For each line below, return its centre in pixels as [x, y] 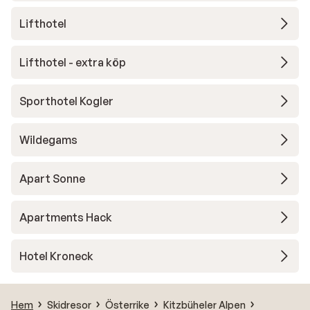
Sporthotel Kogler [66, 101]
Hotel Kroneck [56, 256]
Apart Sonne [52, 179]
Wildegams [48, 140]
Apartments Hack [66, 217]
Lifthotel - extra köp [73, 62]
